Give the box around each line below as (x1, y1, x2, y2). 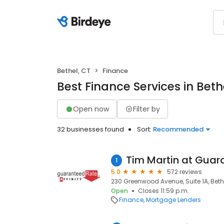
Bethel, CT (57, 66, 90, 75)
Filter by (133, 103, 160, 114)
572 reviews (167, 167, 202, 176)
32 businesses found (57, 124, 124, 134)
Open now (73, 103, 109, 114)
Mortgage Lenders (146, 195, 201, 204)
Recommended (153, 124, 203, 134)
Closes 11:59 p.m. (138, 186, 189, 195)
